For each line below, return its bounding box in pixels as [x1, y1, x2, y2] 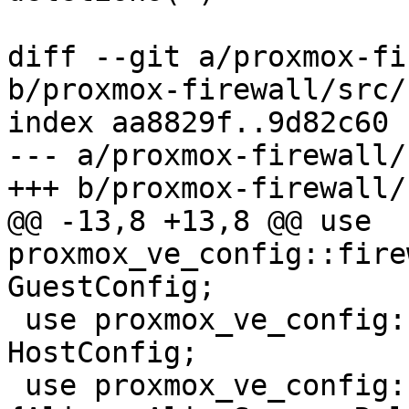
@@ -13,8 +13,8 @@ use [7, 204, 372, 238]
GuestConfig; [7, 270, 215, 304]
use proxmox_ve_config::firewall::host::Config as [7, 303, 25, 337]
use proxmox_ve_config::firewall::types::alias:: [7, 369, 25, 403]
